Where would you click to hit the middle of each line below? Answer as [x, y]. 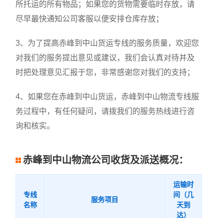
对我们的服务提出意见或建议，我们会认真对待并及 [105, 58]
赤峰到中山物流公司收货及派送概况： [106, 160]
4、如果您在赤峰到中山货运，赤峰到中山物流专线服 [108, 97]
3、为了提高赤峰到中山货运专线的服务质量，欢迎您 [108, 43]
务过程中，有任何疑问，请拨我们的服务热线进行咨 [105, 111]
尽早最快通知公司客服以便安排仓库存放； [90, 19]
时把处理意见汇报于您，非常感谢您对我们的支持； [105, 73]
